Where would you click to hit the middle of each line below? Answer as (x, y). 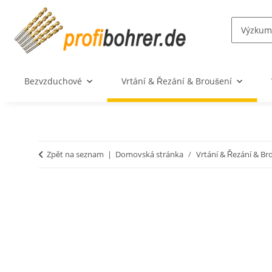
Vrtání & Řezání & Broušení (177, 81)
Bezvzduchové (53, 81)
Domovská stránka (149, 155)
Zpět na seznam (75, 155)
